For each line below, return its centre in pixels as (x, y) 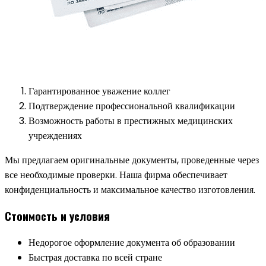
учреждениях (55, 135)
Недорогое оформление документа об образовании (132, 243)
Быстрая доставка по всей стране (95, 258)
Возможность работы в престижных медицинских (131, 121)
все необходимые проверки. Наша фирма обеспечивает (116, 175)
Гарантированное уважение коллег (99, 91)
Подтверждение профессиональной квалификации (132, 106)
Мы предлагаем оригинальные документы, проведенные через (132, 160)
